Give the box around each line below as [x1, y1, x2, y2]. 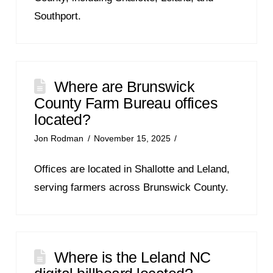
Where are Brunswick [54, 77, 195, 95]
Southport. [34, 10, 82, 22]
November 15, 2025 [93, 133, 171, 143]
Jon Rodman [34, 133, 84, 143]
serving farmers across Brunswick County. [34, 181, 229, 193]
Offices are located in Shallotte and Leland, [34, 163, 230, 175]
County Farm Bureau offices [34, 94, 218, 112]
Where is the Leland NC [54, 248, 211, 266]
